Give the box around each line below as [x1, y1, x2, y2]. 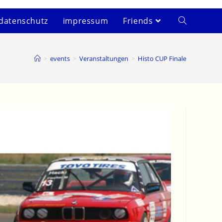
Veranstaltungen [79, 54, 128, 63]
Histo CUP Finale [138, 54, 186, 63]
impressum [62, 15, 109, 26]
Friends [123, 15, 153, 26]
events [50, 54, 70, 63]
